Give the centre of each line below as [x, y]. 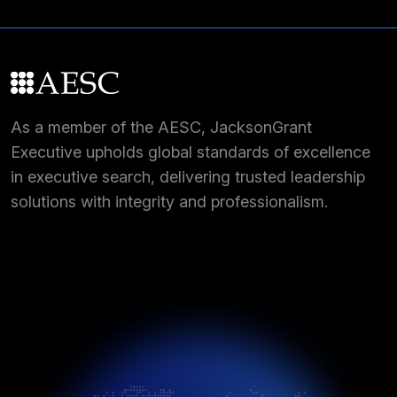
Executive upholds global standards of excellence [191, 152]
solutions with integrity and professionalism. [169, 202]
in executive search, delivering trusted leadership [188, 177]
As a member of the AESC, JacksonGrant [161, 128]
